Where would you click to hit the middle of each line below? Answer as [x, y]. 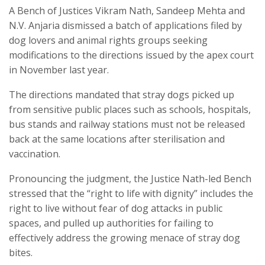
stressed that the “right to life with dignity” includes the [131, 194]
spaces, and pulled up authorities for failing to [111, 223]
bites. [21, 253]
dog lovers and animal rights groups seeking [108, 41]
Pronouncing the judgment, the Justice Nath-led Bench [130, 179]
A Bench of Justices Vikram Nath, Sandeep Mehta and [127, 11]
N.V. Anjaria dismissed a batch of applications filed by [125, 26]
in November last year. [59, 70]
